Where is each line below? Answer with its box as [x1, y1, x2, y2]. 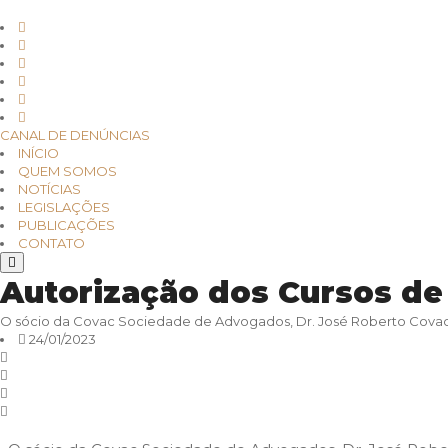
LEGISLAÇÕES [18, 199, 110, 215]
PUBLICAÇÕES [18, 217, 115, 233]
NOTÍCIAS [18, 181, 81, 197]
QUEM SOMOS [18, 163, 117, 179]
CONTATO [18, 235, 85, 251]
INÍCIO [18, 145, 59, 161]
